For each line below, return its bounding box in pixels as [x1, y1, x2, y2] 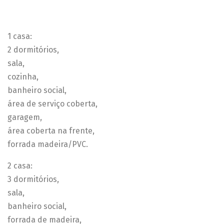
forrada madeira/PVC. [7, 139, 88, 149]
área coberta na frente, [7, 126, 94, 135]
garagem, [7, 112, 42, 122]
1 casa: [7, 31, 32, 41]
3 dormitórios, [7, 174, 59, 184]
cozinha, [7, 72, 38, 81]
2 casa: [7, 161, 32, 170]
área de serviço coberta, [7, 99, 97, 108]
